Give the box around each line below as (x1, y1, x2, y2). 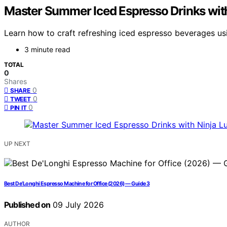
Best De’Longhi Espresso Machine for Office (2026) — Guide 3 (4, 180, 150, 187)
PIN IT (10, 104, 27, 112)
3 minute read (24, 45, 70, 54)
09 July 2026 (50, 200, 104, 210)
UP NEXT (4, 140, 30, 148)
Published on (4, 200, 51, 210)
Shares (4, 77, 27, 86)
